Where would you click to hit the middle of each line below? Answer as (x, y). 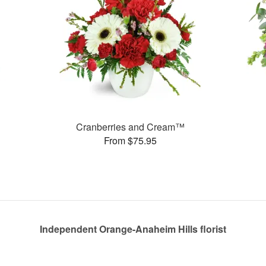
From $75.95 (130, 140)
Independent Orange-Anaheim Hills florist (133, 229)
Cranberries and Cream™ (130, 126)
